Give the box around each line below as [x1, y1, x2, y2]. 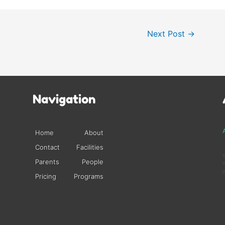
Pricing [35, 172, 56, 180]
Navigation [32, 92, 96, 107]
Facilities [76, 143, 104, 151]
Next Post [147, 29, 188, 39]
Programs [74, 172, 104, 180]
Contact [35, 143, 60, 151]
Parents [35, 157, 59, 166]
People [82, 157, 104, 166]
